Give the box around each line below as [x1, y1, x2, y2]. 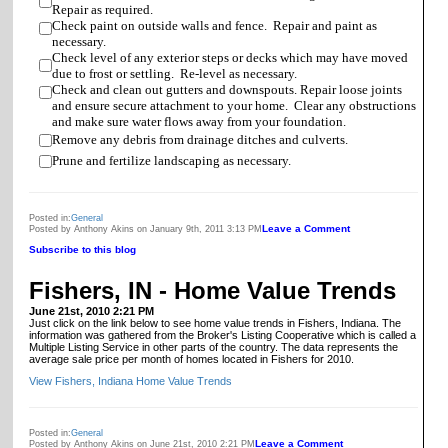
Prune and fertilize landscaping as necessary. [52, 152, 291, 168]
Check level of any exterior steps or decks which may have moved [52, 49, 408, 65]
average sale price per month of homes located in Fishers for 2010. [29, 353, 354, 365]
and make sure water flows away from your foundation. [52, 113, 346, 129]
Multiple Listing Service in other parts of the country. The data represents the [29, 341, 398, 353]
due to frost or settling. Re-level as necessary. [52, 65, 297, 81]
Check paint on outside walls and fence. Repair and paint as [52, 17, 377, 33]
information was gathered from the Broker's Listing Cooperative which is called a [29, 329, 416, 341]
